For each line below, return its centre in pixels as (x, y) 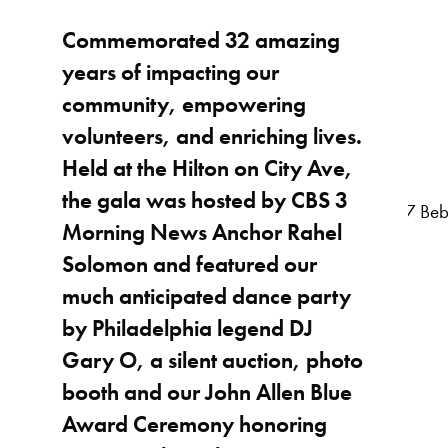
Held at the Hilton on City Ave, (208, 168)
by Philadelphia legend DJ (188, 328)
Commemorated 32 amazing (201, 40)
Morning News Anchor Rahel (202, 232)
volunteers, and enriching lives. (212, 136)
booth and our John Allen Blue (207, 392)
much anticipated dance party (207, 296)
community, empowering (184, 104)
